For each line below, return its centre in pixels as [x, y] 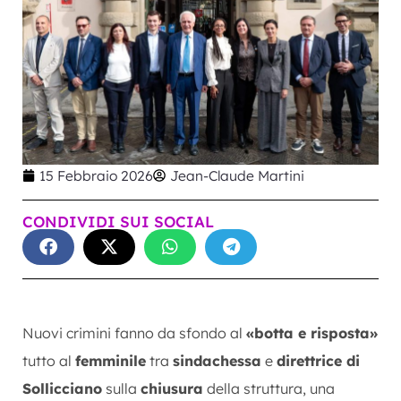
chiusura [172, 388]
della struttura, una [269, 388]
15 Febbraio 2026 [96, 175]
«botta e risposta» [312, 333]
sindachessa [217, 360]
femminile [111, 360]
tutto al [49, 360]
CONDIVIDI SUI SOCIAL [118, 221]
